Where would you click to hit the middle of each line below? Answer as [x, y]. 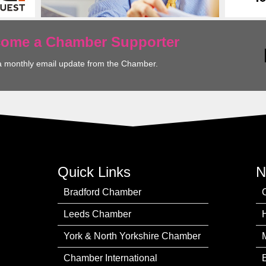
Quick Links [94, 172]
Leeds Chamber [98, 214]
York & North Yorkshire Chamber [132, 236]
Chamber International [111, 258]
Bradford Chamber [103, 192]
